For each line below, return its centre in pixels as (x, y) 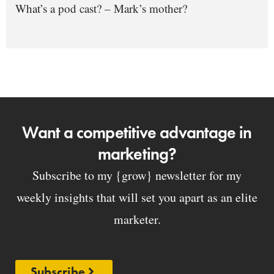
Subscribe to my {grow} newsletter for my (137, 175)
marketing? (137, 154)
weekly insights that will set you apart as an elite (137, 197)
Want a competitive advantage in (137, 132)
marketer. (137, 219)
